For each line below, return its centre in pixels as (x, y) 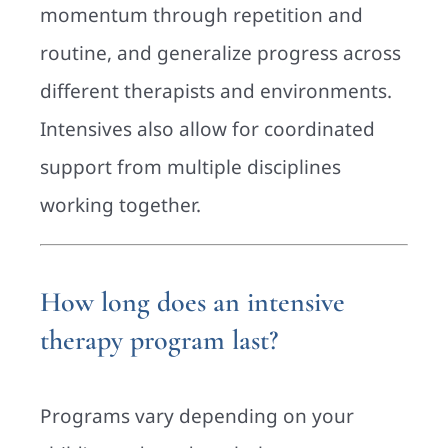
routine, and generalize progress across (220, 53)
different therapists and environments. (216, 91)
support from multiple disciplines (190, 167)
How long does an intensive (192, 302)
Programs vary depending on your (197, 415)
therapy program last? (159, 340)
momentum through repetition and (201, 15)
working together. (120, 205)
